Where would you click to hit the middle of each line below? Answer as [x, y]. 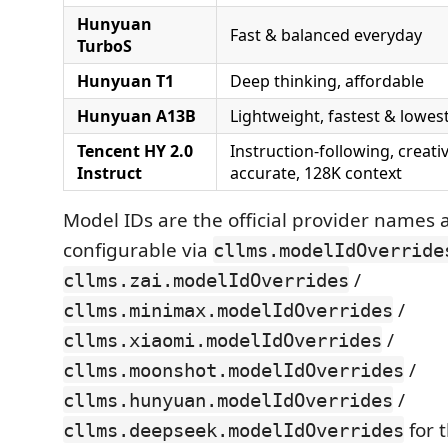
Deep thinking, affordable [327, 80]
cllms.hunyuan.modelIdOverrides [228, 399]
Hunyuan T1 [125, 80]
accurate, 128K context [316, 172]
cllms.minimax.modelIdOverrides [228, 309]
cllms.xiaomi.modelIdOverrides [222, 339]
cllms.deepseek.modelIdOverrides [233, 429]
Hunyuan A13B [136, 115]
